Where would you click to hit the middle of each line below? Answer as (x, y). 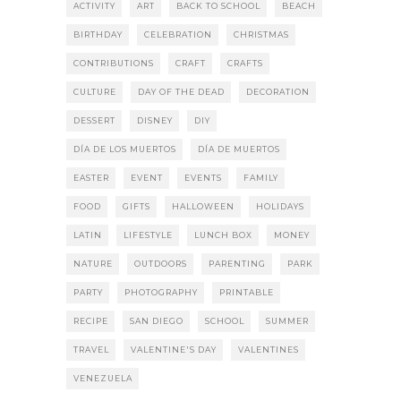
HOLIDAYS (280, 206)
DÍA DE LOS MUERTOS (125, 149)
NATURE (93, 263)
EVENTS (203, 177)
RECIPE (91, 320)
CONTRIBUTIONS (114, 63)
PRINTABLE (247, 292)
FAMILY (261, 177)
